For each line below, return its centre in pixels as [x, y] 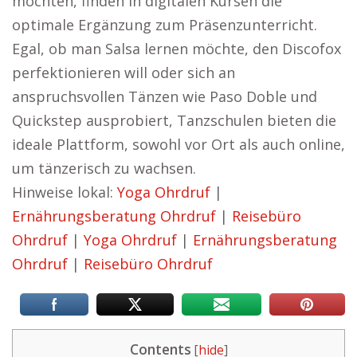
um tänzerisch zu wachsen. [104, 168]
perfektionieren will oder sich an [124, 73]
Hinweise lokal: [65, 192]
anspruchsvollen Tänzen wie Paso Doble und [165, 96]
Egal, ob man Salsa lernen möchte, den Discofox [177, 49]
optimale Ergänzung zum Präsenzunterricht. [165, 25]
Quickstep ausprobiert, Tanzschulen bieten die [174, 120]
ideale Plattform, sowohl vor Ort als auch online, [178, 144]
